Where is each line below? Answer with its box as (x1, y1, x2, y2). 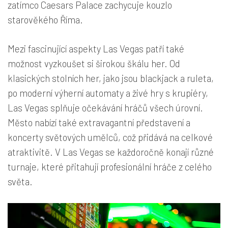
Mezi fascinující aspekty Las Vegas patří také (8, 43, 184, 55)
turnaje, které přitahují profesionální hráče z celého (8, 161, 212, 173)
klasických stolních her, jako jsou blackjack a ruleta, (8, 72, 214, 84)
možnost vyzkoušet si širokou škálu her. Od (8, 58, 180, 70)
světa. (8, 176, 33, 188)
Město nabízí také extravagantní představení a (8, 117, 190, 129)
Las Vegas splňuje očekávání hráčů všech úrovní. (8, 102, 203, 114)
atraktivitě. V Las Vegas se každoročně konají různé (8, 146, 214, 158)
